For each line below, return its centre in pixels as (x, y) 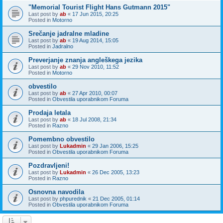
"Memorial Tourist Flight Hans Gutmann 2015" (99, 7)
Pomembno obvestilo (61, 139)
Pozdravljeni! (49, 165)
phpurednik (73, 198)
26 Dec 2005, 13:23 (116, 172)
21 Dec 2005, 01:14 (116, 198)
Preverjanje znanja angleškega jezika (85, 60)
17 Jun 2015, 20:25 (95, 14)
